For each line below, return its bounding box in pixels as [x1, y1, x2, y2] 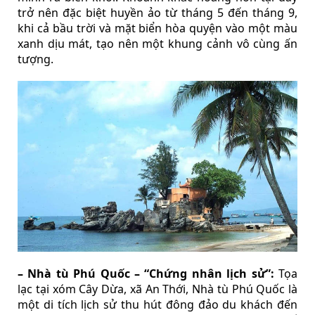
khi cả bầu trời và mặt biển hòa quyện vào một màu [18, 20, 297, 37]
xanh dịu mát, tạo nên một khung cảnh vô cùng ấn [18, 36, 297, 52]
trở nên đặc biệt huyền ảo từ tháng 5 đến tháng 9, [18, 5, 297, 21]
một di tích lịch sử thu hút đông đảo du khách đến [18, 297, 297, 313]
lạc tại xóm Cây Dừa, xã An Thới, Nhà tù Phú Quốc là [18, 281, 297, 297]
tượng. [18, 51, 53, 67]
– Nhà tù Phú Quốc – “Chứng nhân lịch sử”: [18, 266, 274, 282]
